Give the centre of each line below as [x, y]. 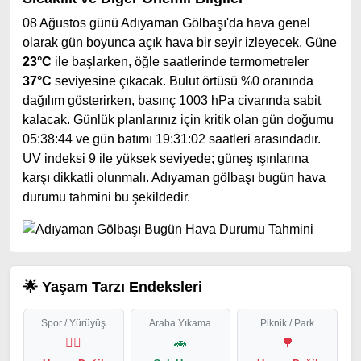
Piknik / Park [288, 323]
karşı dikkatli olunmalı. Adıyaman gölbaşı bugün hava [174, 178]
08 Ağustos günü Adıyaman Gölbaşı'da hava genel [166, 23]
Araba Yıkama [180, 323]
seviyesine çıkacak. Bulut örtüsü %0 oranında [183, 81]
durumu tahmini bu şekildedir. [106, 197]
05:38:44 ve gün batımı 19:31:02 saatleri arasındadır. [172, 139]
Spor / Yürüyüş [74, 323]
